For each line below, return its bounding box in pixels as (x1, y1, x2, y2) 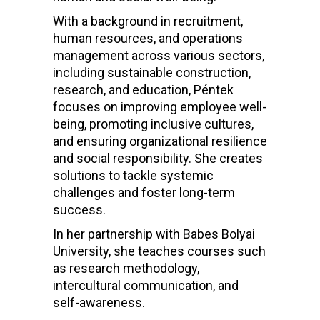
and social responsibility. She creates (53, 151, 263, 166)
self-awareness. (53, 295, 145, 311)
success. (53, 202, 106, 218)
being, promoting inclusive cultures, (53, 116, 254, 132)
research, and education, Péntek (53, 82, 234, 98)
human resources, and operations (53, 31, 243, 46)
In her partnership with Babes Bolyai (53, 226, 255, 242)
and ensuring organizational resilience (53, 134, 267, 149)
